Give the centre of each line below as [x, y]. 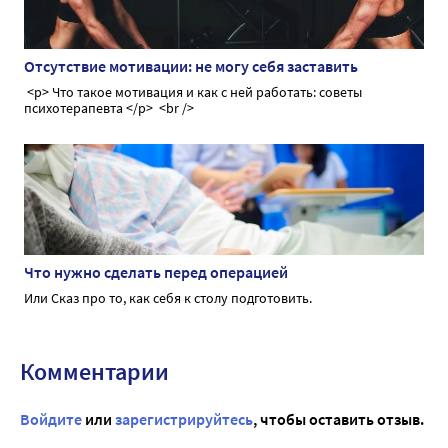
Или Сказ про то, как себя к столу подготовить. [168, 298]
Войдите [51, 419]
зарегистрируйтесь [184, 419]
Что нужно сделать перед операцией [156, 272]
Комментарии [94, 372]
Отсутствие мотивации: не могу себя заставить [191, 66]
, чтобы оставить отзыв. [338, 419]
